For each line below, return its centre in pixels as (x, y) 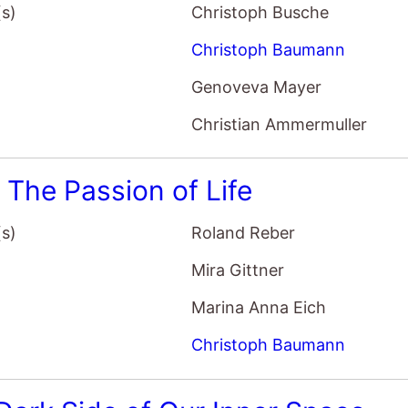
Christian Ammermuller (280, 124)
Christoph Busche (260, 12)
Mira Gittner (238, 270)
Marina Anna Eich (259, 308)
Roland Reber (244, 233)
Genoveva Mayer (257, 87)
